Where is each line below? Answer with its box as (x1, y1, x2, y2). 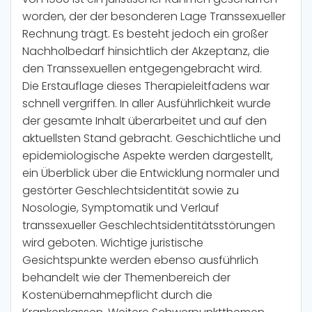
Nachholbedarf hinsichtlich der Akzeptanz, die (22, 43, 270, 60)
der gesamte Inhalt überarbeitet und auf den (22, 113, 267, 130)
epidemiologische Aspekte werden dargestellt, (22, 148, 273, 164)
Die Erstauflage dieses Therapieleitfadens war (22, 78, 270, 95)
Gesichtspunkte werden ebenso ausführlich (22, 252, 258, 269)
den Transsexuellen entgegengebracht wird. (22, 61, 262, 77)
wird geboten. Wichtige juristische (22, 235, 203, 251)
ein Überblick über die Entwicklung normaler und (22, 165, 279, 182)
